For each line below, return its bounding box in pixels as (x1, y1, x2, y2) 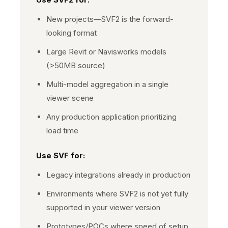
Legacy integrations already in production (46, 170, 190, 180)
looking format (46, 28, 97, 38)
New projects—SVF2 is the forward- (46, 14, 174, 24)
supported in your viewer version (46, 203, 160, 213)
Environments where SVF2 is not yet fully (46, 189, 188, 199)
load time (46, 126, 78, 136)
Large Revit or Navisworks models (46, 47, 166, 57)
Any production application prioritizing (46, 112, 177, 122)
